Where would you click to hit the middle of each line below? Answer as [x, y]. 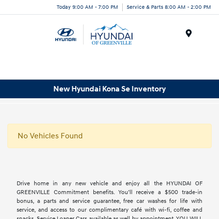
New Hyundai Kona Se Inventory [109, 89]
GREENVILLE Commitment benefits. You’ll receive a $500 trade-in [109, 193]
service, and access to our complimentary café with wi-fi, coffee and [109, 210]
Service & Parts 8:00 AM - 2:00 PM [169, 7]
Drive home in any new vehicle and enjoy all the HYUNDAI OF [109, 184]
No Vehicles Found [50, 136]
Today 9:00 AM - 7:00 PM [88, 7]
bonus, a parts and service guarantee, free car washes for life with [109, 201]
